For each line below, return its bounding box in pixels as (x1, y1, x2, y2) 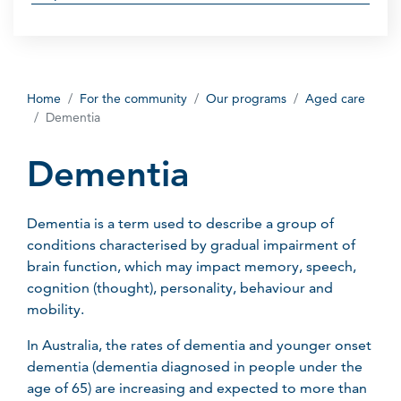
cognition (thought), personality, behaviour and (27, 279, 333, 296)
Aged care (305, 90, 365, 107)
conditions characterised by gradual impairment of (27, 236, 355, 253)
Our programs (206, 90, 286, 107)
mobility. (27, 301, 90, 318)
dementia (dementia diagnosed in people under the (27, 358, 363, 375)
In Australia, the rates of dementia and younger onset (27, 337, 371, 354)
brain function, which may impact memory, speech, (27, 258, 356, 275)
